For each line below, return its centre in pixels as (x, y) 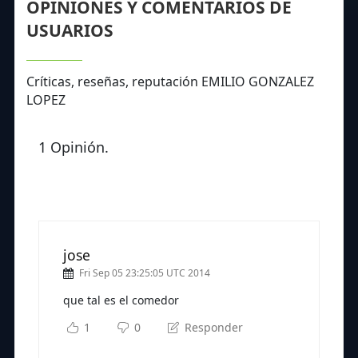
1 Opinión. (74, 147)
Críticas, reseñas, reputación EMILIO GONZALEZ (170, 81)
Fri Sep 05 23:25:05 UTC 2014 (145, 272)
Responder (212, 327)
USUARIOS (70, 30)
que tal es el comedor (121, 300)
